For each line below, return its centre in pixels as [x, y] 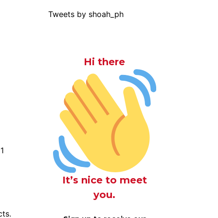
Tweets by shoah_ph [86, 14]
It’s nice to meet [104, 180]
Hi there [105, 62]
